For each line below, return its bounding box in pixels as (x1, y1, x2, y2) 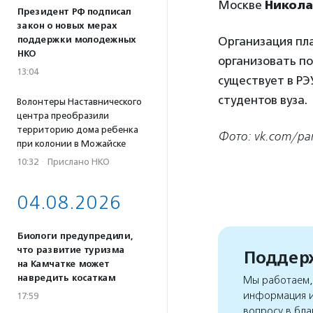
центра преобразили (17, 110, 109, 121)
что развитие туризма (17, 245, 124, 256)
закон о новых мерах (17, 20, 117, 31)
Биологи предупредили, (17, 231, 133, 242)
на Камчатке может (17, 259, 109, 270)
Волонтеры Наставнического (17, 96, 142, 107)
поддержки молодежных (17, 34, 136, 45)
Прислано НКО (48, 156, 110, 167)
